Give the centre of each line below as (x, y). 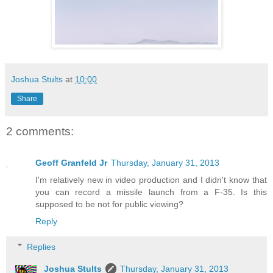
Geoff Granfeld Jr (71, 163)
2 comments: (40, 131)
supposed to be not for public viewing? (109, 204)
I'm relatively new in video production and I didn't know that (151, 180)
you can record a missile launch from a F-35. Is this (151, 192)
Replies (41, 246)
